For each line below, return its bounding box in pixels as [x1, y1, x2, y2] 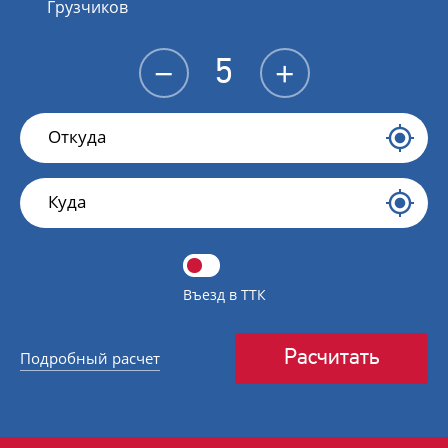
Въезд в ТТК [183, 285, 266, 304]
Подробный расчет [20, 348, 160, 368]
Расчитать [284, 343, 379, 370]
